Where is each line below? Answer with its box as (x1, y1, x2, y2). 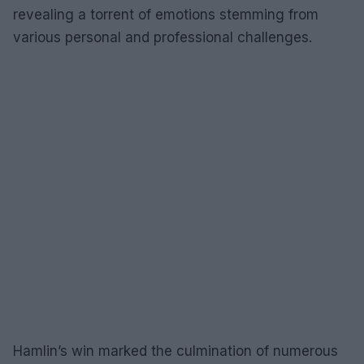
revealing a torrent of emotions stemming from (13, 6, 318, 23)
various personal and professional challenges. (13, 28, 312, 45)
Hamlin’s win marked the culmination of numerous (13, 342, 338, 359)
